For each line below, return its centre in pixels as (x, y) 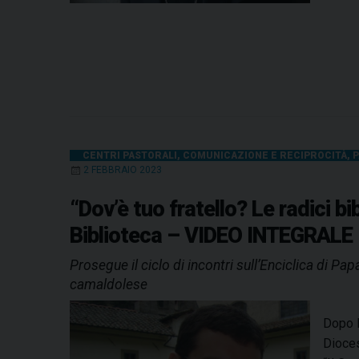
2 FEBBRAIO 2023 (123, 170)
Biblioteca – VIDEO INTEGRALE (211, 236)
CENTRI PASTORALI (130, 156)
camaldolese (109, 285)
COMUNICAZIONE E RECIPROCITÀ (265, 156)
